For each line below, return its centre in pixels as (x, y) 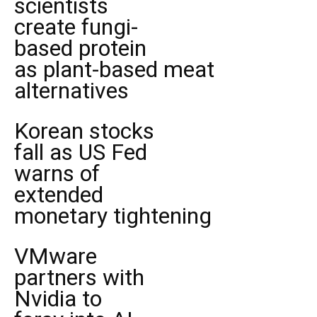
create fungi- (76, 27)
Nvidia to (58, 299)
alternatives (71, 91)
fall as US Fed (81, 152)
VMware (56, 256)
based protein (80, 48)
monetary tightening (113, 216)
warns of (57, 173)
